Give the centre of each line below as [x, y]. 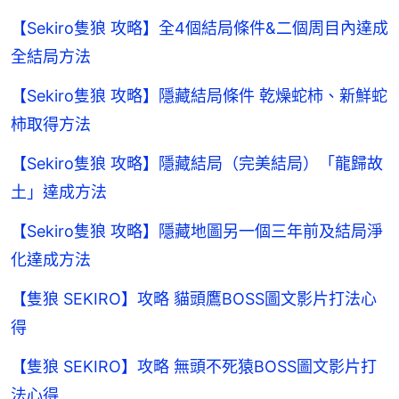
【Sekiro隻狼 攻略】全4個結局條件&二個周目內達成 [199, 28]
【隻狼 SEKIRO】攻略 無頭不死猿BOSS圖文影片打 [194, 367]
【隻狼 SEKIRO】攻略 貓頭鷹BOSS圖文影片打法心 [194, 299]
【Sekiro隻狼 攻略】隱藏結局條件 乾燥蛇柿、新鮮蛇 [199, 96]
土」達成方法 [59, 192]
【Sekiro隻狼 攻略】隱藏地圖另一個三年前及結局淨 [197, 232]
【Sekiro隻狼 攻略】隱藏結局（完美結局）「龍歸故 [197, 164]
